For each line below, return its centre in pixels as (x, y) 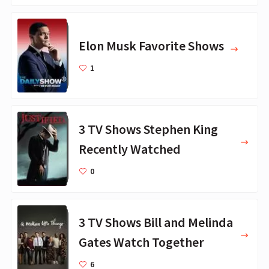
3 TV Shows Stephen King (148, 129)
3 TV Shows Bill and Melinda (156, 222)
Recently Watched (130, 149)
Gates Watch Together (141, 242)
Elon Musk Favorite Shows (151, 46)
